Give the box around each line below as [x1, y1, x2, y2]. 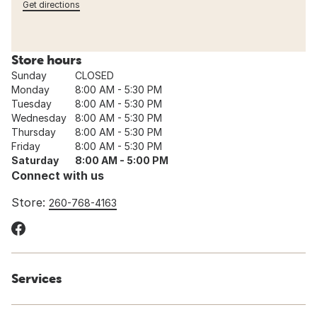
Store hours [11, 52, 81, 68]
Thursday [11, 126, 56, 139]
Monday [11, 83, 50, 96]
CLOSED [75, 69, 114, 82]
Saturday [11, 154, 59, 167]
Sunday [11, 69, 47, 82]
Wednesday [11, 112, 67, 125]
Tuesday [11, 98, 52, 110]
